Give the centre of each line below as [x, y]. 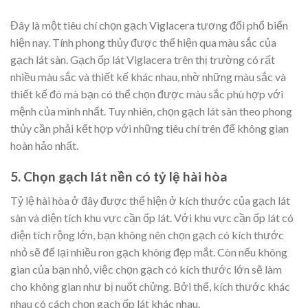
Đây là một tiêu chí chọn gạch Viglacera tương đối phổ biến [149, 25]
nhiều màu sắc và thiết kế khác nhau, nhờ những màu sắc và [148, 77]
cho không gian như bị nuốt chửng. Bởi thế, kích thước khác [150, 286]
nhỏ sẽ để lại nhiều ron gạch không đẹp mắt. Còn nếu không [149, 252]
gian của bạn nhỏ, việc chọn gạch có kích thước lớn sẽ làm [146, 269]
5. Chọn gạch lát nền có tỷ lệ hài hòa [119, 177]
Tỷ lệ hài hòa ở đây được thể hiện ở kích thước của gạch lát [150, 200]
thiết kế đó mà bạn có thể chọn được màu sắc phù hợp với [147, 94]
